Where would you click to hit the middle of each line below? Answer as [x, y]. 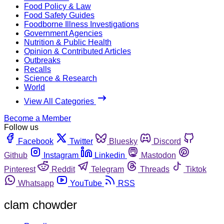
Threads [155, 169]
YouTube [86, 183]
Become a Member [37, 118]
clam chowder [40, 204]
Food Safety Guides [59, 15]
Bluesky [123, 141]
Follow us [21, 127]
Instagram [61, 155]
